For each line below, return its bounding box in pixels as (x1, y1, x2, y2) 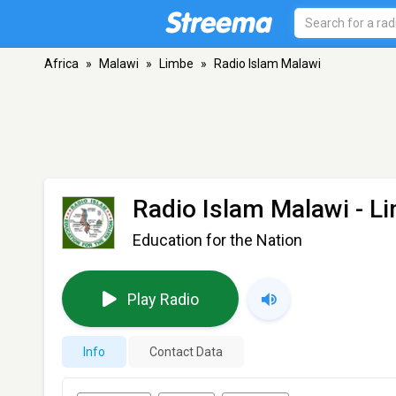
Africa (44, 57, 79, 71)
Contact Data (149, 345, 223, 359)
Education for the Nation (133, 231, 302, 249)
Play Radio (126, 289, 199, 308)
